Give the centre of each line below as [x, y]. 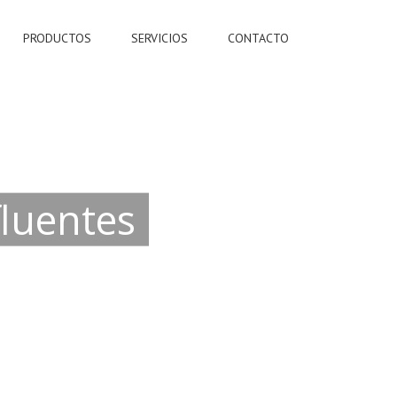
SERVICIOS [160, 38]
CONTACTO [258, 38]
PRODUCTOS [57, 38]
